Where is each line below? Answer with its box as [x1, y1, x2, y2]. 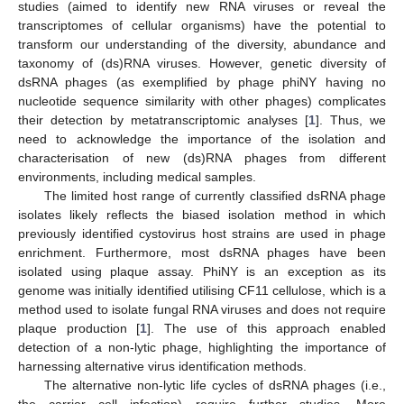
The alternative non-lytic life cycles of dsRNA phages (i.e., [43, 377, 386, 392]
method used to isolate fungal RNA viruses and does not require [18, 301, 386, 317]
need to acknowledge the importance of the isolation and [18, 131, 386, 146]
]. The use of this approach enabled [147, 320, 386, 335]
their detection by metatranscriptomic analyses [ [18, 112, 308, 127]
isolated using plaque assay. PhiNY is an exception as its [18, 263, 386, 279]
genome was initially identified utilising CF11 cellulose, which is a [18, 282, 386, 298]
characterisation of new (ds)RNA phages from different [18, 150, 386, 165]
